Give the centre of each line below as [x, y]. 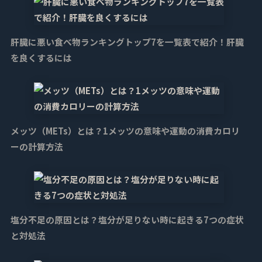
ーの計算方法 [37, 146]
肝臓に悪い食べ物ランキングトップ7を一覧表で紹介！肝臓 [127, 42]
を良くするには [41, 58]
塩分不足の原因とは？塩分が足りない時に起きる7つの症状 [127, 219]
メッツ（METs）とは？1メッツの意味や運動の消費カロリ [125, 130]
